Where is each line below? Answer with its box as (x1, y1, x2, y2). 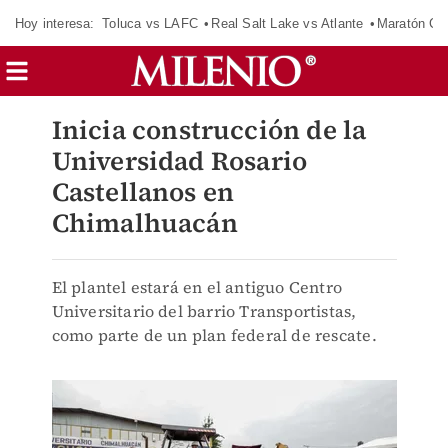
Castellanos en (51, 174, 235, 210)
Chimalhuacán (51, 205, 238, 241)
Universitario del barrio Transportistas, (51, 300, 357, 322)
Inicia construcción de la (51, 112, 367, 148)
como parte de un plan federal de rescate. (51, 324, 377, 346)
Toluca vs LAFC (102, 15, 198, 31)
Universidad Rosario (51, 143, 308, 179)
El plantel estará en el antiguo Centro (51, 276, 343, 298)
